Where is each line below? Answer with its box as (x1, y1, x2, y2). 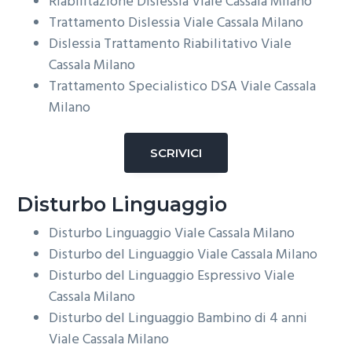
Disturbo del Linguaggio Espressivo (49, 265, 265, 288)
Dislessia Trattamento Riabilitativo (49, 32, 262, 56)
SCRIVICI (150, 145, 202, 160)
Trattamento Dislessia (49, 11, 184, 35)
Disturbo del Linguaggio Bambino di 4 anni (49, 307, 308, 331)
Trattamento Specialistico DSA (49, 75, 241, 98)
